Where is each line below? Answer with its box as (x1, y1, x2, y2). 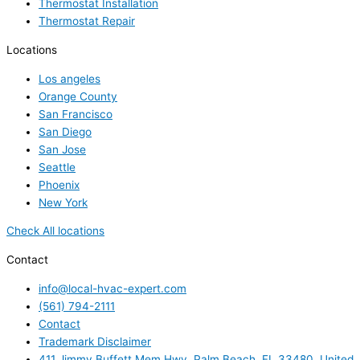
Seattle (39, 160, 76, 174)
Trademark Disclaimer (39, 334, 151, 348)
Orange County (39, 89, 117, 103)
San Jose (39, 142, 86, 156)
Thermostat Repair (39, 14, 135, 28)
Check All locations (6, 224, 104, 238)
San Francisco (39, 107, 112, 121)
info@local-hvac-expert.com (39, 281, 186, 295)
